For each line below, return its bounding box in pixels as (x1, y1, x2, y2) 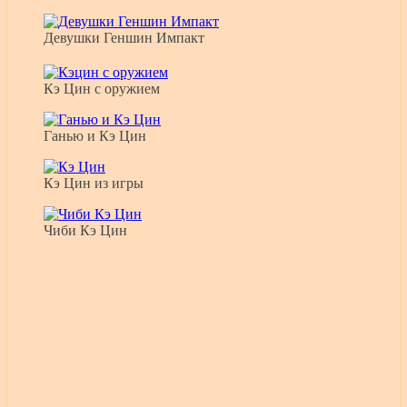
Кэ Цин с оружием (44, 81, 160, 97)
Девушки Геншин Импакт (44, 30, 204, 46)
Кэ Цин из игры (44, 175, 144, 192)
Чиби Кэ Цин (44, 223, 127, 239)
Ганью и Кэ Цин (44, 128, 146, 144)
